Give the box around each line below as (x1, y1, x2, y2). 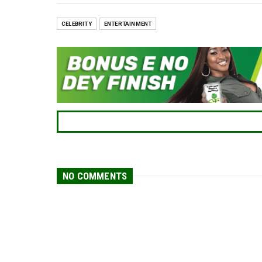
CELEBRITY (61, 20, 92, 27)
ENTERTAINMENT (104, 20, 152, 27)
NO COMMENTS (63, 170, 127, 182)
